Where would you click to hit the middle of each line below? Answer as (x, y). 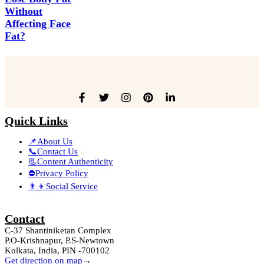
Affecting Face (38, 24)
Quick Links (36, 121)
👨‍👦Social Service (63, 187)
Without (24, 11)
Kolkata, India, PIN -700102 (57, 251)
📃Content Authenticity (71, 162)
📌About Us (50, 142)
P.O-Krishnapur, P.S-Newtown (60, 241)
